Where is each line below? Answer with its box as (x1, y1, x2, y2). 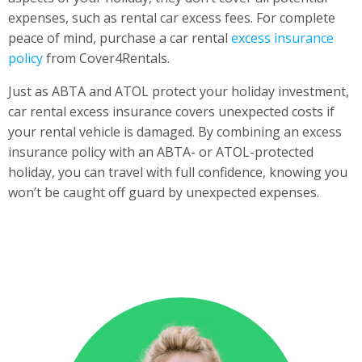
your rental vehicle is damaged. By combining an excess (8, 122, 342, 141)
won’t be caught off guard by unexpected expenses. (8, 183, 319, 201)
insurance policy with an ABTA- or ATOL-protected (8, 142, 314, 161)
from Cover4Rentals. (43, 48, 170, 67)
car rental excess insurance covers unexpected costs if (8, 102, 335, 120)
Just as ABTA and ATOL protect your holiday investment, (8, 82, 349, 100)
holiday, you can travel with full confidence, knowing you (8, 162, 347, 181)
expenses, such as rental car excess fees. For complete (8, 8, 335, 27)
